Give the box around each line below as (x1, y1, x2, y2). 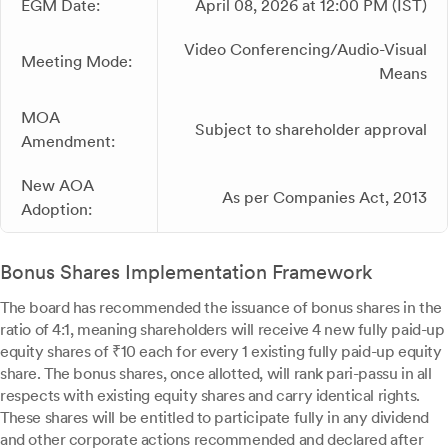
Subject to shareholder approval (195, 120, 427, 139)
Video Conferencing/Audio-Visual (184, 40, 427, 59)
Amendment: (21, 132, 115, 151)
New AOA (21, 176, 94, 195)
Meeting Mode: (21, 52, 132, 71)
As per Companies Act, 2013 (222, 188, 427, 207)
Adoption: (21, 200, 92, 219)
